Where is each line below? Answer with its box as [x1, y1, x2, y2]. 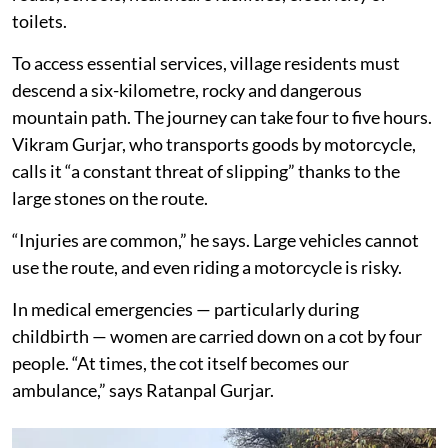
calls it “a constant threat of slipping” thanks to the [12, 160, 400, 183]
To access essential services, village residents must [12, 52, 400, 75]
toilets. [12, 10, 67, 33]
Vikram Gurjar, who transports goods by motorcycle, [12, 133, 416, 156]
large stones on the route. [12, 187, 208, 210]
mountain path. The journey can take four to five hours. [12, 106, 432, 129]
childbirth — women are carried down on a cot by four [12, 325, 422, 348]
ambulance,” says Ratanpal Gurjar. [12, 379, 274, 402]
